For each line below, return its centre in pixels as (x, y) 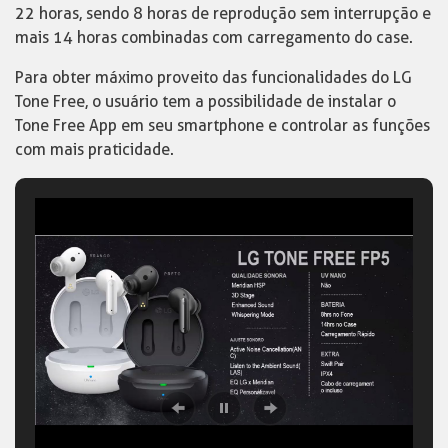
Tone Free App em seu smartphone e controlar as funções (222, 125)
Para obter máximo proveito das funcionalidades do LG (213, 77)
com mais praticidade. (94, 149)
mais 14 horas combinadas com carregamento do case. (214, 37)
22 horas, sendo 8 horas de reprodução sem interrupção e (223, 13)
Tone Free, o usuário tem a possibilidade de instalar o (205, 101)
